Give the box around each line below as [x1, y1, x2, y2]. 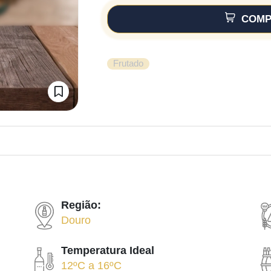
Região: [60, 199, 101, 211]
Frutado [113, 57, 143, 68]
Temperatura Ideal [60, 244, 154, 256]
